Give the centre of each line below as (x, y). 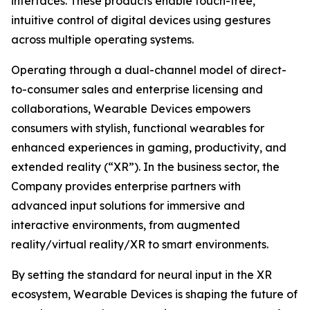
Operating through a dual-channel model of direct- (149, 70)
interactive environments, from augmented (126, 225)
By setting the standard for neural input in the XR (142, 275)
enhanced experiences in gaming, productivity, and (149, 147)
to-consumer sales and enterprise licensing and (137, 89)
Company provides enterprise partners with (126, 186)
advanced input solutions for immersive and (128, 206)
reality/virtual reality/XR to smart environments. (140, 244)
